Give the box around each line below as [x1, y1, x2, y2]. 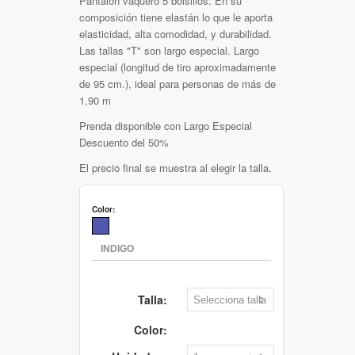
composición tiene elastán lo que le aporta [79, 9, 273, 25]
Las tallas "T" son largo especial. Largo [79, 42, 259, 58]
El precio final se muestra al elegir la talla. [79, 159, 272, 175]
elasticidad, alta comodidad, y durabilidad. [79, 25, 272, 41]
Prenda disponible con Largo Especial [79, 117, 252, 133]
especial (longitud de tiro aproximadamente [79, 59, 276, 74]
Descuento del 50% [79, 134, 169, 150]
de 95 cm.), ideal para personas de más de [79, 75, 276, 91]
